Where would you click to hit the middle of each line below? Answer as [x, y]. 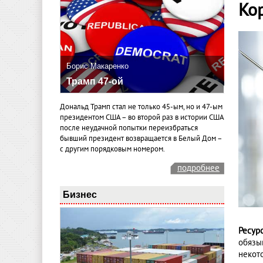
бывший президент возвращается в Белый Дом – [141, 138]
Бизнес [80, 194]
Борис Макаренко [97, 66]
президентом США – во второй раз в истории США [142, 117]
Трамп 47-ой [95, 82]
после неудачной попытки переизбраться [129, 128]
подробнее [198, 168]
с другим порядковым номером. [112, 149]
